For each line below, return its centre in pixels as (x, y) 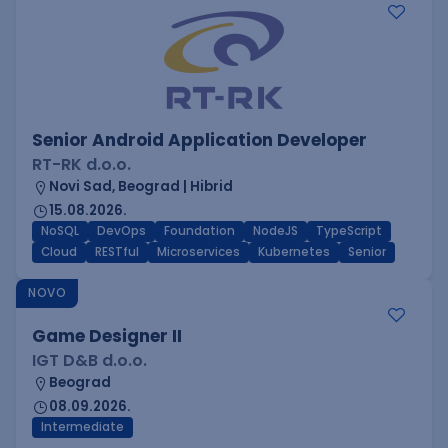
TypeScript (349, 231)
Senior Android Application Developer (199, 140)
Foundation (199, 231)
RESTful (117, 252)
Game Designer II (107, 336)
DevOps (121, 231)
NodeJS (275, 231)
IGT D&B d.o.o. (89, 360)
